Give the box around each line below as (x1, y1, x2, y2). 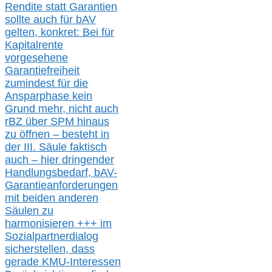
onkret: (46, 26, 83, 39)
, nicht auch (63, 103, 118, 115)
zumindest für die (5, 77, 88, 90)
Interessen (70, 256, 121, 268)
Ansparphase (5, 90, 72, 103)
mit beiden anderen (5, 192, 98, 205)
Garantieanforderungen (5, 179, 118, 192)
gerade (5, 256, 42, 268)
